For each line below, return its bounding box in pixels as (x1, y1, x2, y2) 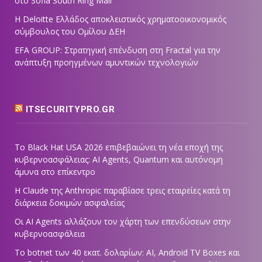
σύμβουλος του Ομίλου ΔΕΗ (15, 26, 125, 37)
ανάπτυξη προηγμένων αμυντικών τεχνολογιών (15, 57, 198, 68)
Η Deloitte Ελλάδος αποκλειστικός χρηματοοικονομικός (15, 13, 226, 25)
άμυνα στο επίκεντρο (15, 166, 95, 178)
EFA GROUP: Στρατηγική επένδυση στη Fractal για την (15, 44, 220, 56)
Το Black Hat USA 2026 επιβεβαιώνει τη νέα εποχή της (15, 142, 223, 153)
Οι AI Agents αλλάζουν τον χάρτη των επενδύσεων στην (15, 216, 231, 227)
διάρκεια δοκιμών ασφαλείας (15, 197, 125, 209)
